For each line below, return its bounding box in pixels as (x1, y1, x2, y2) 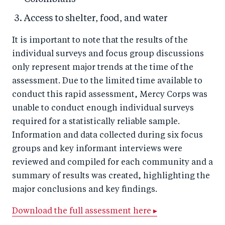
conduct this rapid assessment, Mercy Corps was (12, 91, 207, 99)
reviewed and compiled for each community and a (12, 159, 213, 167)
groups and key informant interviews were (12, 145, 182, 154)
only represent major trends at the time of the (12, 64, 193, 72)
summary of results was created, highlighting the (12, 172, 210, 181)
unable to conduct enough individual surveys (12, 104, 194, 113)
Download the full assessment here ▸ (12, 207, 157, 216)
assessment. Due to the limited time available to (12, 77, 202, 86)
